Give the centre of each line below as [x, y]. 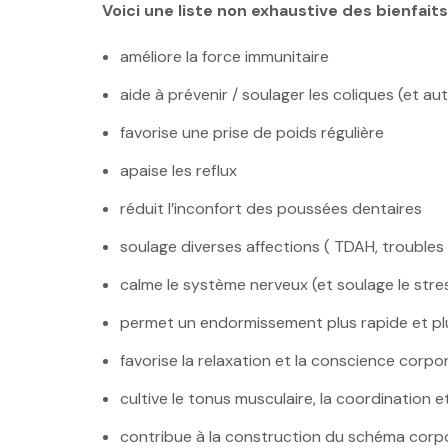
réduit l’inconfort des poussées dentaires [270, 209]
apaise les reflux [178, 171]
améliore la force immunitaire [224, 57]
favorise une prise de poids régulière [251, 133]
